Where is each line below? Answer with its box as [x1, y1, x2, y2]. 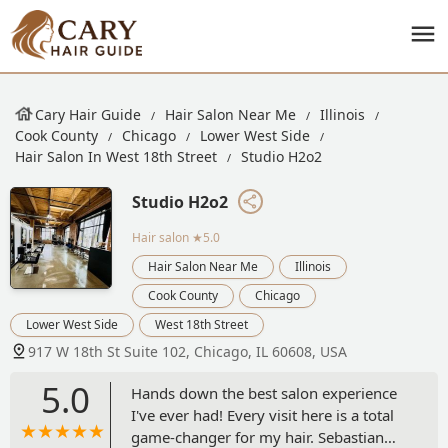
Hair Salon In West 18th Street [15, 147, 217, 166]
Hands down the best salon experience [131, 382, 397, 403]
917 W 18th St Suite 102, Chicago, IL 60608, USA [28, 341, 347, 361]
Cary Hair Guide [35, 105, 141, 124]
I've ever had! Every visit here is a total [131, 404, 394, 425]
